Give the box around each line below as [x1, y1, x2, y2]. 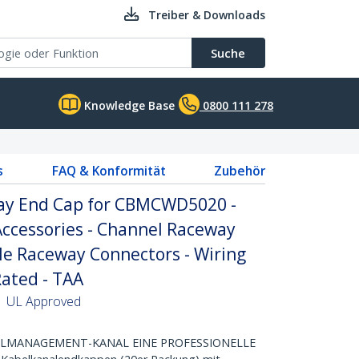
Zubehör [213, 162, 265, 179]
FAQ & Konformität [51, 162, 166, 179]
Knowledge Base [81, 98, 175, 113]
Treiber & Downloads [148, 7, 265, 22]
